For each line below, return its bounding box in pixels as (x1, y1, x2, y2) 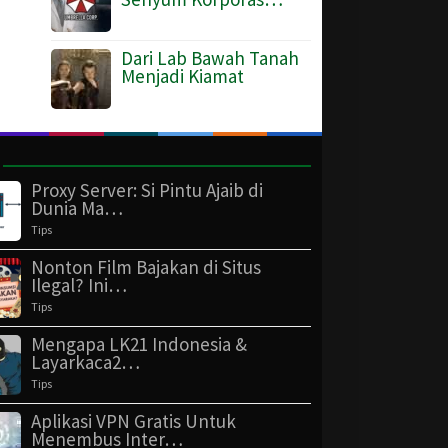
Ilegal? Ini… (31, 273, 127, 297)
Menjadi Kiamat (121, 64, 244, 88)
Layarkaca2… (31, 350, 140, 374)
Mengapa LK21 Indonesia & (31, 332, 247, 356)
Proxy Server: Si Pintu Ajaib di (31, 178, 263, 202)
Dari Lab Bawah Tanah (121, 46, 299, 70)
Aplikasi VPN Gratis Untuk (31, 409, 236, 433)
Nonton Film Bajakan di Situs (31, 255, 261, 279)
